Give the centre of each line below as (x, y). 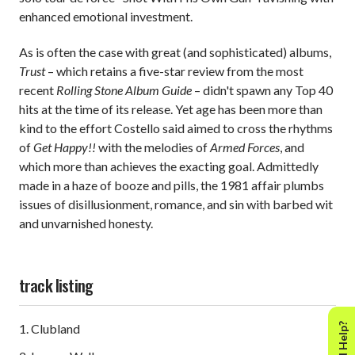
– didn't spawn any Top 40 (262, 90)
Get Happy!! (66, 147)
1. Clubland (50, 329)
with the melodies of (154, 147)
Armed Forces (245, 147)
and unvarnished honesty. (86, 223)
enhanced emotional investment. (106, 17)
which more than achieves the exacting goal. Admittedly (169, 166)
